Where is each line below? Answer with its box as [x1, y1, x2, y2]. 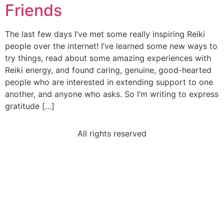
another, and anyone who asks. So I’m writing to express [5, 89, 218, 99]
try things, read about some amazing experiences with [5, 53, 211, 63]
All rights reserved [77, 128, 146, 138]
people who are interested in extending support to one [5, 77, 213, 87]
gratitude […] [5, 101, 54, 111]
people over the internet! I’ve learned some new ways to [5, 41, 217, 51]
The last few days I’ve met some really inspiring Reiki [5, 29, 205, 39]
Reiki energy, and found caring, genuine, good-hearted [5, 65, 211, 75]
